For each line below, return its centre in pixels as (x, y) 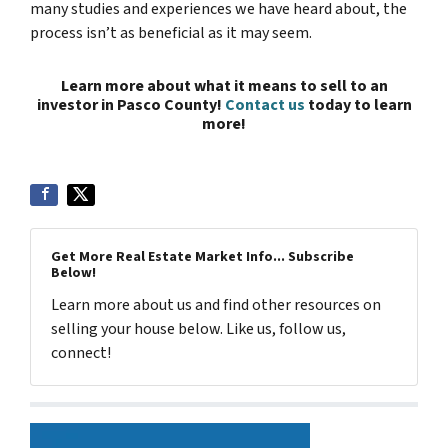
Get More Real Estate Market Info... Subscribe (202, 257)
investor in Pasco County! (130, 105)
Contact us (264, 105)
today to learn (358, 105)
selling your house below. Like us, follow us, (198, 329)
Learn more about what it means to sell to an (224, 86)
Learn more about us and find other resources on (216, 305)
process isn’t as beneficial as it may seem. (171, 33)
